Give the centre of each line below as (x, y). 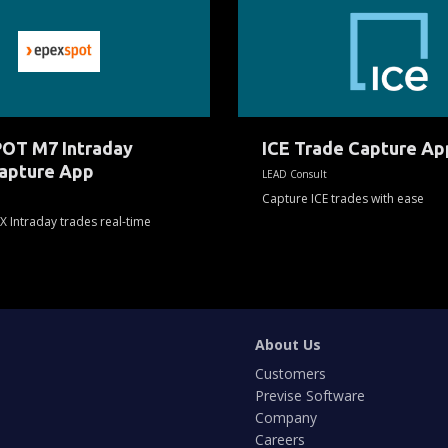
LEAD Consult (294, 173)
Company (286, 417)
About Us (288, 344)
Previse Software (310, 395)
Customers (291, 373)
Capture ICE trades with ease (343, 198)
